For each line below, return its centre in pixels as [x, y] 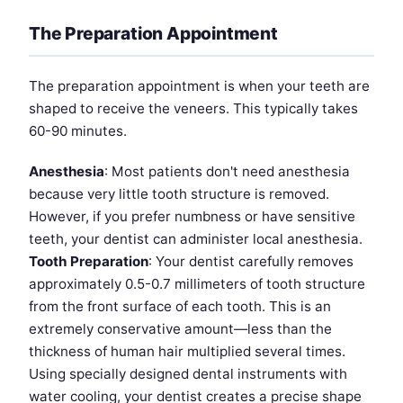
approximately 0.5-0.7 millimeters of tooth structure [197, 284]
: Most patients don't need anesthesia [227, 172]
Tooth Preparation [89, 262]
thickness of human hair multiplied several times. [187, 352]
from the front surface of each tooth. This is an [180, 307]
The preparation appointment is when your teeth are [199, 86]
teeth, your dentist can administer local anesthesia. [196, 239]
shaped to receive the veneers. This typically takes [193, 109]
